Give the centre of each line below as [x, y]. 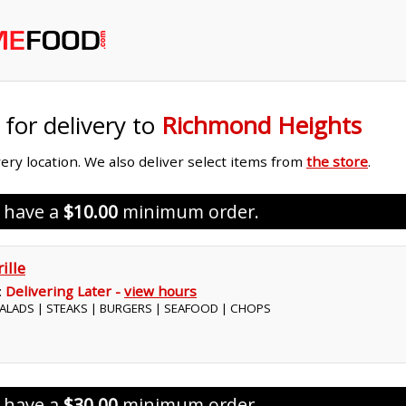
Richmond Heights [261, 125]
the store [337, 161]
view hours [160, 291]
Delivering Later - [65, 291]
